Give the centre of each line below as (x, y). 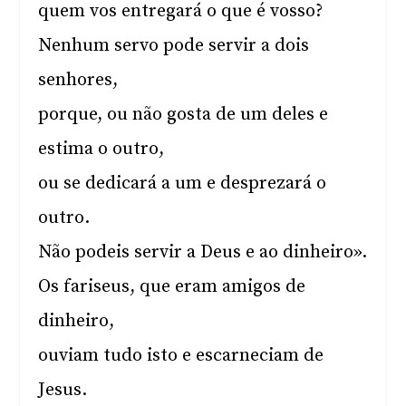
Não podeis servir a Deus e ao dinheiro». (203, 252)
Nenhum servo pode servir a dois (174, 46)
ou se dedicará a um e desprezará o (183, 184)
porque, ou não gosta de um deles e (184, 115)
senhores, (78, 80)
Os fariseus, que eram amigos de (172, 287)
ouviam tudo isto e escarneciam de (181, 356)
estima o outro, (101, 149)
